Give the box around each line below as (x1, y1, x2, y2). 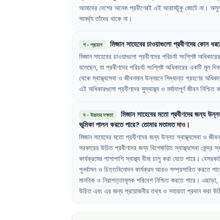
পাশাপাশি (104, 154, 124, 164)
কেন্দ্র (201, 143, 213, 153)
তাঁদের (95, 14, 109, 24)
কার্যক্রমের (79, 154, 102, 164)
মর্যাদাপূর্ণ (167, 84, 185, 94)
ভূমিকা (79, 119, 94, 130)
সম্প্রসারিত (170, 165, 195, 174)
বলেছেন (79, 62, 96, 72)
